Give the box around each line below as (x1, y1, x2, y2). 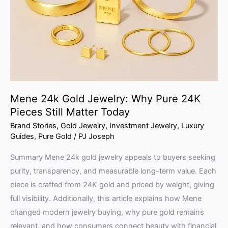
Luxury (181, 121, 204, 130)
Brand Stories (10, 121, 56, 130)
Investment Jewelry (109, 121, 177, 130)
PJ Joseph (78, 131, 115, 141)
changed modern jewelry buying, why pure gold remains (10, 208, 204, 217)
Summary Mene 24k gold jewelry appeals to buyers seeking (10, 153, 215, 162)
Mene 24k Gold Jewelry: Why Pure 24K (10, 92, 201, 105)
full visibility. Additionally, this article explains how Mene (10, 194, 202, 204)
